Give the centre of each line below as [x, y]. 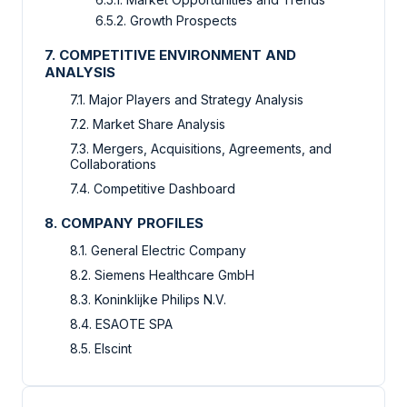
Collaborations [113, 164]
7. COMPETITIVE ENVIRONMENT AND [170, 55]
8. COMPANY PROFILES [124, 223]
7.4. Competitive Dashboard [153, 189]
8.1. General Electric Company [158, 251]
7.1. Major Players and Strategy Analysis [187, 100]
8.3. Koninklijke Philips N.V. [148, 300]
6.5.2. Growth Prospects [166, 21]
